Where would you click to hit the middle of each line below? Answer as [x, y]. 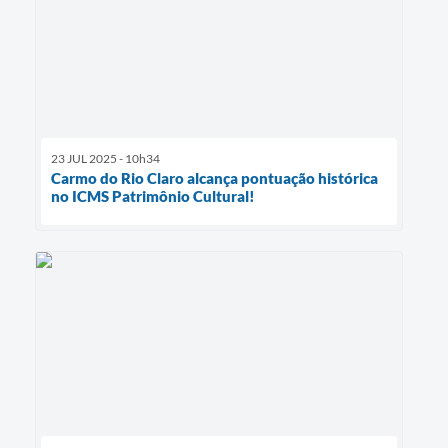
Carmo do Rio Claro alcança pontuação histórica [214, 177]
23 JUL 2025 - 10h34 [105, 158]
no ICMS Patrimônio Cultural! [153, 195]
